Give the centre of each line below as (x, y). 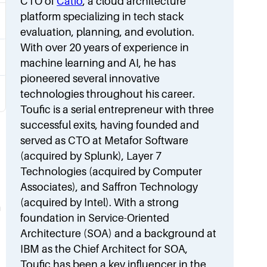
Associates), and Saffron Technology (109, 187)
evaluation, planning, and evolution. (108, 32)
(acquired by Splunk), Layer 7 (91, 156)
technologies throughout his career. (108, 94)
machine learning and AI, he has (98, 63)
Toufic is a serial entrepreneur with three (117, 109)
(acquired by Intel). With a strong (100, 202)
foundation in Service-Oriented (95, 218)
